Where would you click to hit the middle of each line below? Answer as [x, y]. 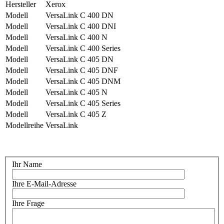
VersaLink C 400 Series [83, 48]
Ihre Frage [28, 203]
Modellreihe [24, 125]
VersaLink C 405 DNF [82, 70]
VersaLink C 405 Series [83, 103]
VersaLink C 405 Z [76, 114]
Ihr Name [27, 164]
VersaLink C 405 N [76, 92]
